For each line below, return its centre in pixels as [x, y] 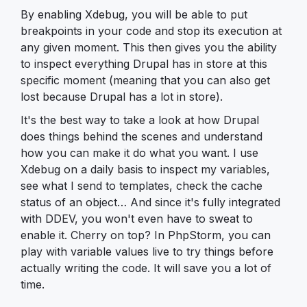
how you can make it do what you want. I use [139, 152]
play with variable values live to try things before [147, 251]
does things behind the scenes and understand [142, 136]
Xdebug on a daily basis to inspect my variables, [145, 169]
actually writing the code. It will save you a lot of [146, 268]
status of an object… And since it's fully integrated [150, 202]
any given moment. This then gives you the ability [149, 47]
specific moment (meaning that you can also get [145, 80]
